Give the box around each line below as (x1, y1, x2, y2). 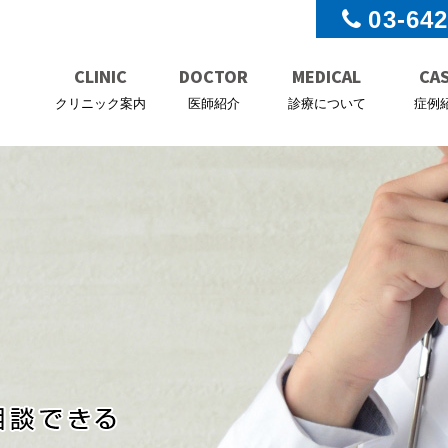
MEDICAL (292, 64, 361, 88)
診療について (287, 96, 366, 112)
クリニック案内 (55, 96, 146, 112)
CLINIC (74, 64, 127, 88)
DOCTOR (179, 64, 248, 88)
